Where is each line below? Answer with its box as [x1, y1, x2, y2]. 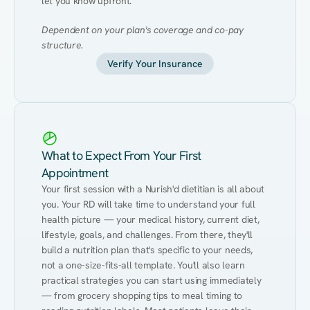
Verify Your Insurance [107, 57, 203, 70]
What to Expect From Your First [42, 147, 201, 163]
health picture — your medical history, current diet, [42, 213, 259, 226]
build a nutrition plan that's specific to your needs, [42, 244, 253, 256]
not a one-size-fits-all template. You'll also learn [42, 259, 245, 271]
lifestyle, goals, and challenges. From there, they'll [42, 228, 253, 241]
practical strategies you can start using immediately [42, 274, 262, 286]
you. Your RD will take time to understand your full [42, 198, 255, 210]
